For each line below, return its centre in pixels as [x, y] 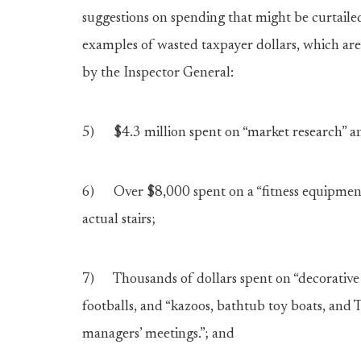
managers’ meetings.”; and [158, 334]
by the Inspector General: [158, 73]
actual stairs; [119, 220]
